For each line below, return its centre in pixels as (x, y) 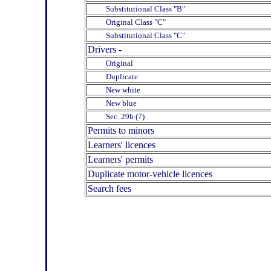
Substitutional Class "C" (136, 35)
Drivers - (105, 49)
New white (114, 90)
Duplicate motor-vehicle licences (150, 174)
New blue (112, 103)
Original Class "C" (127, 22)
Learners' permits (120, 159)
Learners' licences (122, 145)
